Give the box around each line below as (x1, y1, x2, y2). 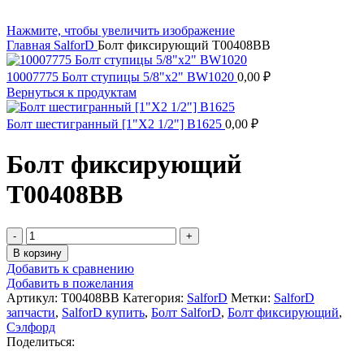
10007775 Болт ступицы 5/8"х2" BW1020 (6, 70, 237, 84)
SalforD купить (62, 305, 145, 319)
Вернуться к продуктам (6, 85, 136, 99)
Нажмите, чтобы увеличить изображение (6, 24, 235, 37)
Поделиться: (6, 334, 75, 349)
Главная (6, 38, 54, 52)
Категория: (123, 290, 184, 305)
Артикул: (6, 290, 61, 305)
